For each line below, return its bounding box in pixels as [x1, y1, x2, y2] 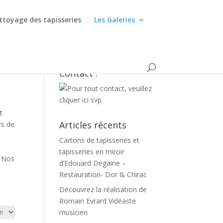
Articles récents [59, 119, 127, 131]
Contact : [59, 67, 98, 79]
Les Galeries [94, 15, 135, 24]
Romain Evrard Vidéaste [59, 196, 136, 206]
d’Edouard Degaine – [59, 158, 126, 168]
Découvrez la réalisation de [59, 185, 147, 194]
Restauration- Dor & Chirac [59, 170, 147, 179]
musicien [59, 208, 88, 217]
